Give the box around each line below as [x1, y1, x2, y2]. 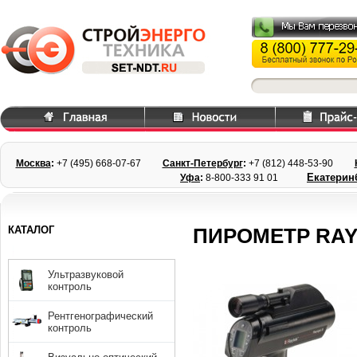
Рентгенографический [48, 309, 154, 322]
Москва [15, 158, 51, 169]
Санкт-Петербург [162, 158, 243, 169]
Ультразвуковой [48, 268, 124, 280]
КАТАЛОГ [8, 224, 55, 237]
